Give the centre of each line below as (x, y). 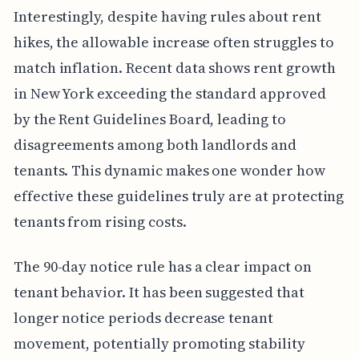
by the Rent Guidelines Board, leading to (149, 119)
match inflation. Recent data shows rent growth (174, 68)
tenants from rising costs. (100, 222)
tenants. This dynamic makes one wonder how (169, 171)
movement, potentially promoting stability (159, 344)
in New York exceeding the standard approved (169, 94)
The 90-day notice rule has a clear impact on (162, 267)
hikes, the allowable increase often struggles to (173, 42)
